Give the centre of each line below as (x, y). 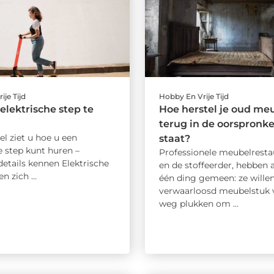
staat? (174, 139)
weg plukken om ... (198, 204)
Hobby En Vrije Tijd (194, 97)
